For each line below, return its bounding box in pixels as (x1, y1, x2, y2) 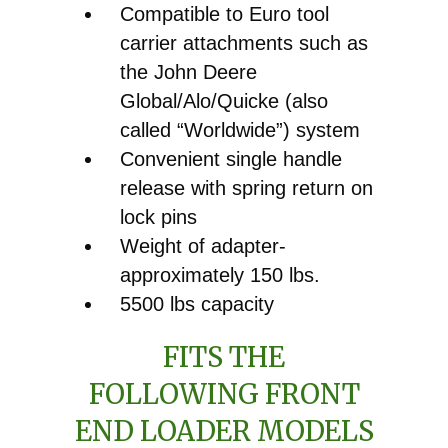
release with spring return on (120, 176, 373, 199)
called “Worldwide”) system (120, 118, 360, 141)
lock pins (120, 205, 197, 228)
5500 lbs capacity (120, 292, 274, 315)
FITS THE (163, 339, 285, 374)
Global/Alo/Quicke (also (120, 89, 328, 112)
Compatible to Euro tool (120, 2, 329, 25)
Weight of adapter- (120, 234, 286, 257)
